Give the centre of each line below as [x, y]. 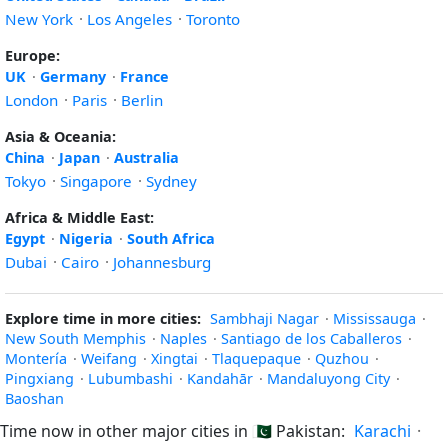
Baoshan [34, 398]
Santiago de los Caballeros [311, 338]
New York [39, 19]
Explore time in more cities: [103, 318]
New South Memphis [75, 338]
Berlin [142, 100]
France [144, 76]
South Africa [171, 238]
